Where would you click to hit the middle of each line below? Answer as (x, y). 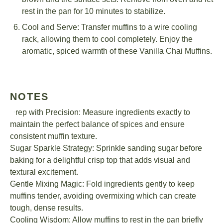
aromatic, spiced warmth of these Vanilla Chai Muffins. (117, 51)
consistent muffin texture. (54, 136)
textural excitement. (44, 172)
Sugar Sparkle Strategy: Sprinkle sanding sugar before (106, 148)
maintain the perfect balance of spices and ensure (97, 124)
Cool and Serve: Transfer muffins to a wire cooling (110, 27)
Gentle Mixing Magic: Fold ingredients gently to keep (102, 184)
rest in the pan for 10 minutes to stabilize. (94, 11)
